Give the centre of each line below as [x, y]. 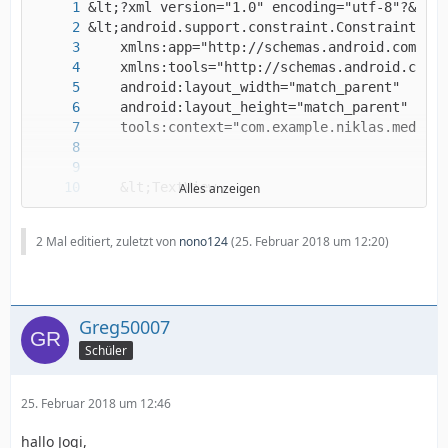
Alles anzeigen [219, 188]
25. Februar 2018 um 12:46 [96, 403]
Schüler [106, 350]
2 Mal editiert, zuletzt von [107, 241]
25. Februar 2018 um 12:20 [310, 241]
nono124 [203, 241]
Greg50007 [124, 326]
